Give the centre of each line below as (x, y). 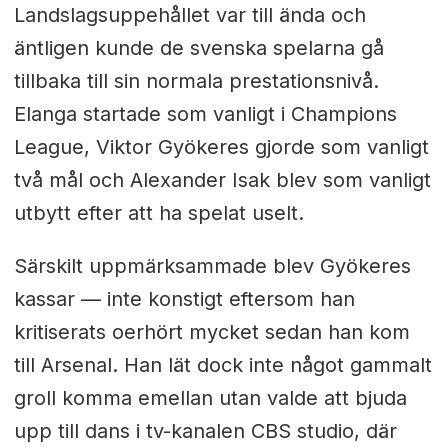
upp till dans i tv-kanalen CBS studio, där (205, 430)
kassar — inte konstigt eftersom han (184, 298)
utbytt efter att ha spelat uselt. (158, 212)
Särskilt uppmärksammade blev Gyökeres (212, 265)
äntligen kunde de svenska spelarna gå (198, 47)
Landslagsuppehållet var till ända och (189, 14)
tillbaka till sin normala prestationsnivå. (196, 80)
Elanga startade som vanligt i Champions (205, 113)
